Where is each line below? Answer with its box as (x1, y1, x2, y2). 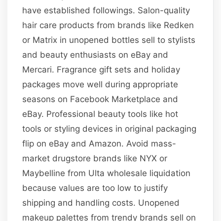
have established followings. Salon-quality (22, 5, 190, 15)
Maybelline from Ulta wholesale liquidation (22, 168, 191, 178)
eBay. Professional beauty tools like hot (22, 109, 179, 119)
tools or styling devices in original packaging (22, 123, 197, 134)
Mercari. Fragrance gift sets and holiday (22, 64, 181, 74)
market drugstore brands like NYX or (22, 153, 168, 163)
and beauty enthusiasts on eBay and (22, 49, 169, 60)
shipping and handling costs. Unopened (22, 197, 180, 208)
